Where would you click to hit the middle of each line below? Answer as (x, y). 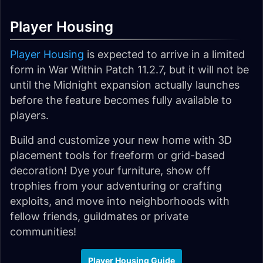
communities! (43, 231)
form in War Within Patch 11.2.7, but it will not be (129, 69)
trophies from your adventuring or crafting (116, 186)
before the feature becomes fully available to (121, 100)
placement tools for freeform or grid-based (117, 155)
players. (29, 115)
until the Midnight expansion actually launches (125, 85)
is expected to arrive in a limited (164, 54)
